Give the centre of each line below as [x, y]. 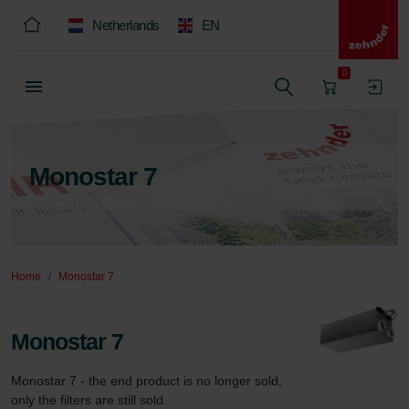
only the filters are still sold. [89, 400]
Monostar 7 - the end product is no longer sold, [148, 381]
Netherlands [126, 25]
